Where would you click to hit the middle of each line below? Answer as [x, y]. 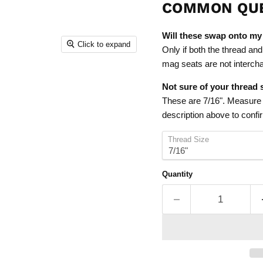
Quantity [177, 174]
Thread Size [188, 140]
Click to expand [104, 44]
